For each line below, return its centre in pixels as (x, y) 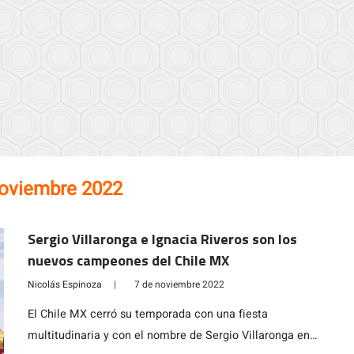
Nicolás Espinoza (64, 284)
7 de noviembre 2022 (179, 284)
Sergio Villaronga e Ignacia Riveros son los (162, 239)
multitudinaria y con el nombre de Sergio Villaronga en (168, 335)
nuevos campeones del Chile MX (128, 260)
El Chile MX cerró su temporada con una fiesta (147, 314)
